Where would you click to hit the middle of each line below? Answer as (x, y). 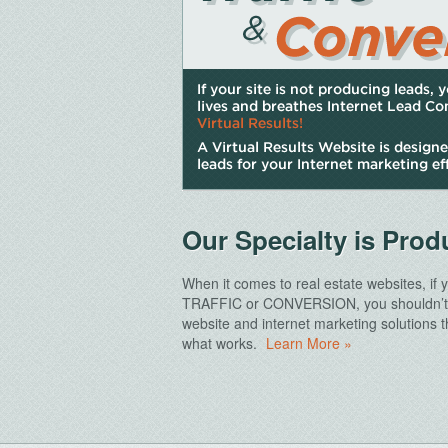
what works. (221, 343)
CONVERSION (309, 303)
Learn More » (309, 343)
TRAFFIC (212, 303)
